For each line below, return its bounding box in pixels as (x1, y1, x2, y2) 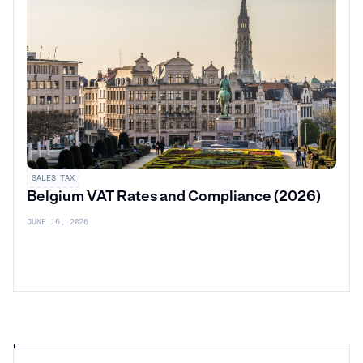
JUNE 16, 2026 (27, 216, 89, 226)
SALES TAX (32, 173, 75, 182)
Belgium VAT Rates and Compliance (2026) (27, 186, 321, 205)
